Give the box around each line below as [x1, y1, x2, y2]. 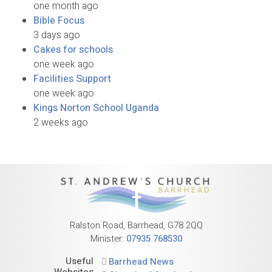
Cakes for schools [33, 42, 113, 58]
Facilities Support [33, 72, 111, 87]
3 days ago [33, 28, 80, 43]
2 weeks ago [33, 115, 88, 131]
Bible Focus [33, 13, 84, 29]
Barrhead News [109, 255, 174, 269]
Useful [66, 254, 94, 268]
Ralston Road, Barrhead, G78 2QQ [69, 219, 203, 233]
